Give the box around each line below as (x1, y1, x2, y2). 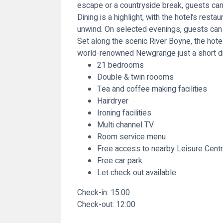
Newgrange (136, 47, 176, 59)
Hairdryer (97, 95, 128, 107)
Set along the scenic (77, 35, 149, 47)
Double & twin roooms (97, 71, 174, 83)
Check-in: (77, 186, 109, 199)
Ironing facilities (97, 107, 151, 119)
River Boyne (149, 35, 191, 47)
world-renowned (77, 47, 136, 59)
